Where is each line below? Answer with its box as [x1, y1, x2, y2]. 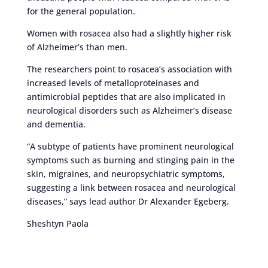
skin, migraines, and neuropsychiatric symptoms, [26, 168, 225, 179]
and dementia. [26, 118, 86, 130]
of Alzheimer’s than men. [26, 41, 127, 53]
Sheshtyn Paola [26, 218, 89, 229]
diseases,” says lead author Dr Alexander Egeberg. [26, 196, 229, 207]
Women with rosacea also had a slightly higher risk [26, 28, 232, 39]
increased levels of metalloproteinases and [26, 77, 199, 89]
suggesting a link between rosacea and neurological [26, 182, 236, 193]
